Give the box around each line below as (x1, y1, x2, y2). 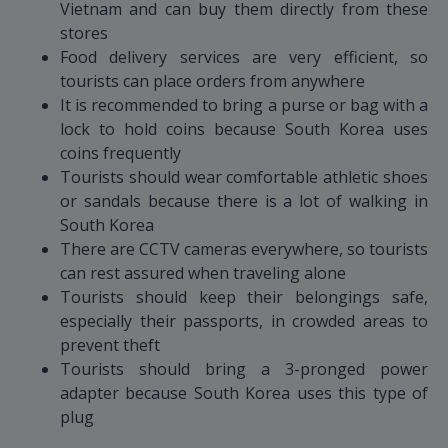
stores (60, 21, 108, 44)
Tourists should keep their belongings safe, (60, 285, 428, 308)
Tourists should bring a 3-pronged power (60, 357, 428, 380)
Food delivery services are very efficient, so (60, 45, 428, 68)
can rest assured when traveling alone (60, 261, 346, 284)
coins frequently (60, 141, 181, 164)
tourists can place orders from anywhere (60, 69, 365, 92)
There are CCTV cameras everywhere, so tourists (60, 237, 428, 260)
